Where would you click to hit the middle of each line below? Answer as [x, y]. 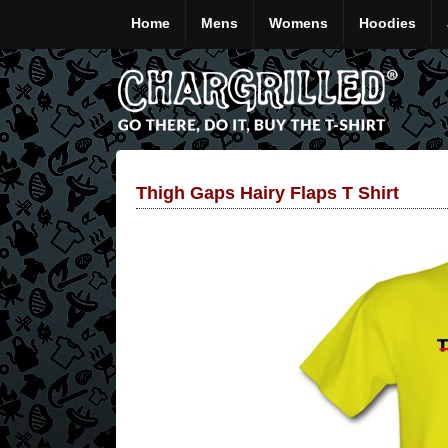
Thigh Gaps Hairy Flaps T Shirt [267, 193]
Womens [298, 23]
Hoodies [387, 23]
